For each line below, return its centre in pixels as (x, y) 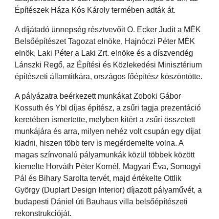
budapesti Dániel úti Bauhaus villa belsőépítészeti (101, 201)
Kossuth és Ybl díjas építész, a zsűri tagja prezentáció (108, 108)
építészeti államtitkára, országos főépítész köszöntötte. (109, 76)
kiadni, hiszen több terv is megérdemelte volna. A (99, 143)
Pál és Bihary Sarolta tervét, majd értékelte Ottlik (98, 178)
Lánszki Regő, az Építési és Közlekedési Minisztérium (108, 65)
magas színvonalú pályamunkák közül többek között (105, 154)
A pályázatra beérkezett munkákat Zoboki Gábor (98, 96)
